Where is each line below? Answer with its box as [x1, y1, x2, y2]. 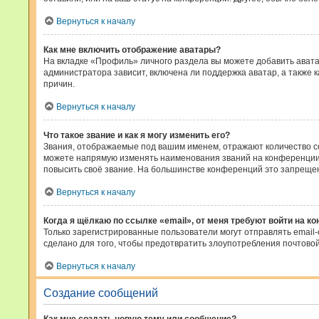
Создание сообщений [43, 287, 158, 299]
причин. [43, 79, 75, 89]
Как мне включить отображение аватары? [43, 45, 221, 55]
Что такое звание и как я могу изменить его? [43, 130, 230, 140]
